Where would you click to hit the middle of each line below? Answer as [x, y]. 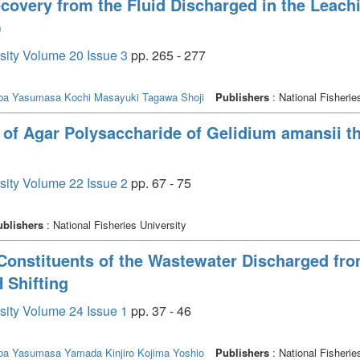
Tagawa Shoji [173, 96]
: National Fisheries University [115, 224]
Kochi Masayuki [102, 96]
